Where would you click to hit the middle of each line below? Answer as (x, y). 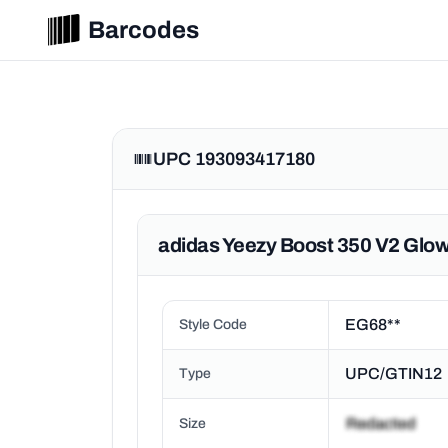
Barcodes (143, 30)
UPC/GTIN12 (394, 373)
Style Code (213, 324)
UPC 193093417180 (234, 159)
